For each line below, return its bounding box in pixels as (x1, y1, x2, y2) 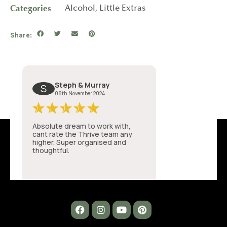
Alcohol (65, 5, 95, 14)
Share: (10, 31, 32, 40)
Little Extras (99, 5, 146, 14)
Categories (10, 5, 51, 14)
